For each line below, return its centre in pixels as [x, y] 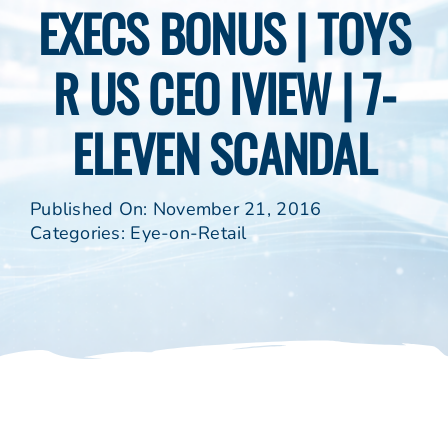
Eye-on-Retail [188, 233]
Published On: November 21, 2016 [175, 209]
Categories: [80, 233]
